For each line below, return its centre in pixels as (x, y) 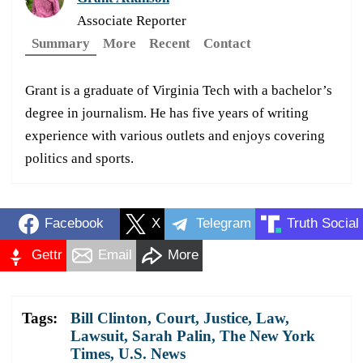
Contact (227, 43)
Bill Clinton (109, 318)
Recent (170, 43)
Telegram (224, 224)
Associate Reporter (132, 20)
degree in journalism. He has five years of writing (167, 113)
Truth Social (323, 224)
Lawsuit (97, 335)
